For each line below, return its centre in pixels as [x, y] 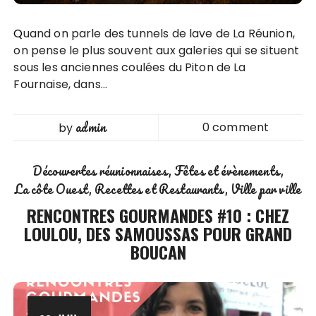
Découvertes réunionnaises [100, 170]
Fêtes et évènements [227, 170]
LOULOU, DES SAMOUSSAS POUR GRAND [158, 233]
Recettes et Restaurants [160, 189]
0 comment [236, 127]
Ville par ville [266, 189]
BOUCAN [158, 251]
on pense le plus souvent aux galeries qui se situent [157, 50]
